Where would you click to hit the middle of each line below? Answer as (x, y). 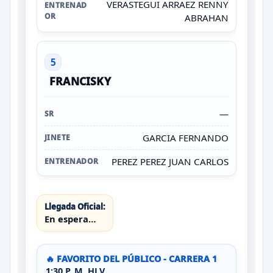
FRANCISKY (80, 81)
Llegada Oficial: (75, 206)
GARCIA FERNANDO (186, 137)
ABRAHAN (207, 17)
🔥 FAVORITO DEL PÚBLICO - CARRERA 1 (131, 258)
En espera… (70, 218)
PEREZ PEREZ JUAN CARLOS (170, 161)
